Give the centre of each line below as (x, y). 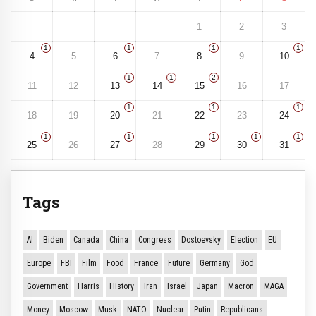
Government (47, 287)
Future (179, 263)
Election (244, 240)
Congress (155, 240)
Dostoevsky (201, 240)
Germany (215, 263)
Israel (177, 287)
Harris (89, 287)
